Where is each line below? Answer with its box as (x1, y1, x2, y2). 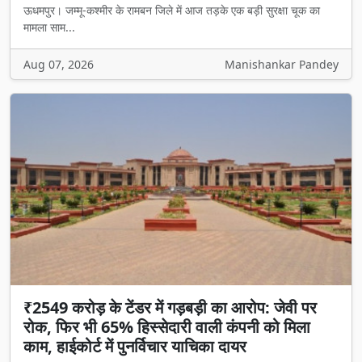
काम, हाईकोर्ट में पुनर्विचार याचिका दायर (23, 335, 246, 358)
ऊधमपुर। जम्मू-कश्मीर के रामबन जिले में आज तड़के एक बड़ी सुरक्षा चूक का (23, 2, 320, 18)
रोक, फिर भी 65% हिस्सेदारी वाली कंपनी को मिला (23, 316, 310, 339)
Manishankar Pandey (225, 56, 339, 72)
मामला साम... (23, 19, 75, 35)
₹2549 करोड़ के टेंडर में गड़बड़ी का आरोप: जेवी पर (23, 297, 317, 319)
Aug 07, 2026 (23, 56, 94, 72)
